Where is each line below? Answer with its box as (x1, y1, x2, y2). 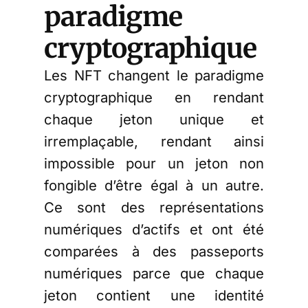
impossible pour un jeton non (44, 155, 264, 173)
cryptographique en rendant (44, 89, 264, 107)
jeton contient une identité (44, 287, 264, 305)
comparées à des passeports (44, 243, 264, 261)
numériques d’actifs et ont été (44, 221, 264, 239)
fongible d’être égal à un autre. (44, 177, 264, 195)
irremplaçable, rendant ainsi (44, 133, 264, 151)
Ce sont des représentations (44, 199, 264, 217)
